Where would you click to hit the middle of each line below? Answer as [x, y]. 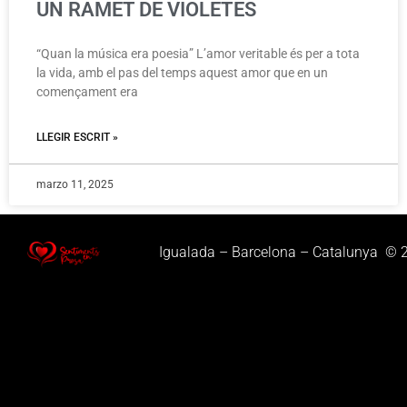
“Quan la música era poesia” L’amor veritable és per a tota [198, 53]
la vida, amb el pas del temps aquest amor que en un [182, 72]
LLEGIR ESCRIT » [77, 137]
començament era [87, 91]
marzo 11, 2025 [75, 184]
